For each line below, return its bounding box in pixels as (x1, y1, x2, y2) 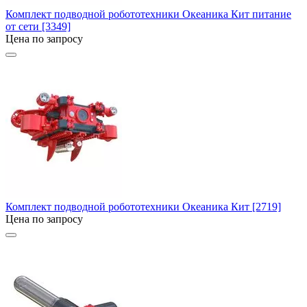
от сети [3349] (5, 20, 71, 32)
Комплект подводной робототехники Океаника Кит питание (5, 8, 291, 20)
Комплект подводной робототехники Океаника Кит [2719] (5, 200, 281, 212)
